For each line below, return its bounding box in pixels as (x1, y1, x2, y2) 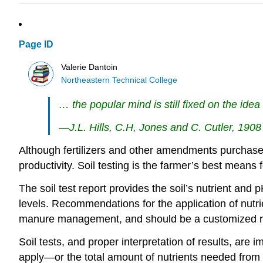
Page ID (19, 39, 53, 50)
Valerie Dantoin (61, 62, 118, 72)
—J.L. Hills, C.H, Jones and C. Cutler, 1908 (59, 122, 261, 134)
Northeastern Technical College (61, 75, 178, 85)
